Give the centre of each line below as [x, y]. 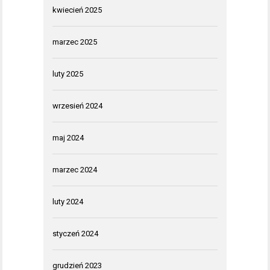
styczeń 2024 [75, 233]
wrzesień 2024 [77, 105]
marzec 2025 [75, 42]
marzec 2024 [75, 169]
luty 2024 [68, 201]
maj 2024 [68, 137]
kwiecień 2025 [77, 10]
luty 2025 [68, 74]
